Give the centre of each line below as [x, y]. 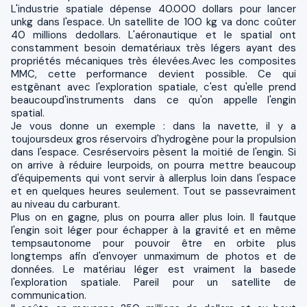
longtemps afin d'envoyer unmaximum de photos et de [153, 256]
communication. [49, 295]
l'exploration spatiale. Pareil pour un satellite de [153, 282]
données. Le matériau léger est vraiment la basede [153, 269]
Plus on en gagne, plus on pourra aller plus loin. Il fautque [153, 217]
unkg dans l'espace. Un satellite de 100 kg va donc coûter [153, 22]
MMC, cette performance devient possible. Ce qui [153, 74]
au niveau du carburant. [65, 204]
